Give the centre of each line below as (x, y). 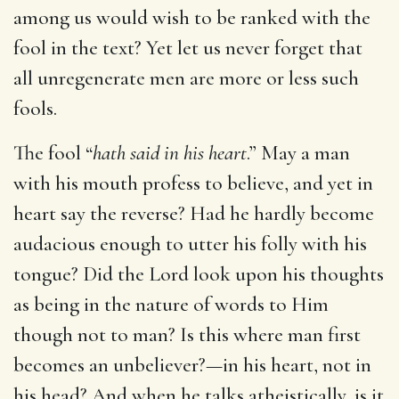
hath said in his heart (170, 153)
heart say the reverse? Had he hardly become (194, 213)
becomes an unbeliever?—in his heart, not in (192, 365)
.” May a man (298, 153)
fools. (35, 108)
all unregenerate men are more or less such (186, 78)
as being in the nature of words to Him (171, 304)
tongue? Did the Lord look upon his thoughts (199, 274)
